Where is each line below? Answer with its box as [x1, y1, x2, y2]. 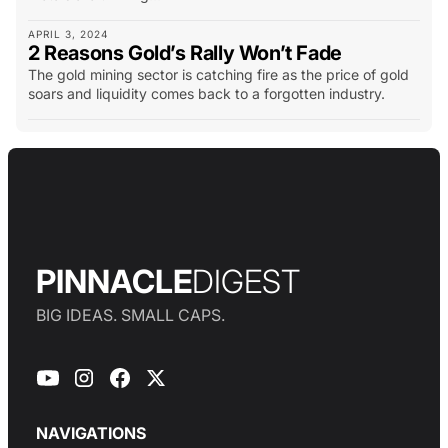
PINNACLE [36, 262, 192, 302]
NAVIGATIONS [36, 423, 146, 444]
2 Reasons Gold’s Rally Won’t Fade [28, 41, 342, 66]
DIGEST [192, 262, 300, 302]
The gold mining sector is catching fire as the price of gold [28, 66, 409, 84]
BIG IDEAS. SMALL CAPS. [36, 305, 225, 326]
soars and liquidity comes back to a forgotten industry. [28, 85, 385, 103]
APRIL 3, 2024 [28, 28, 110, 41]
